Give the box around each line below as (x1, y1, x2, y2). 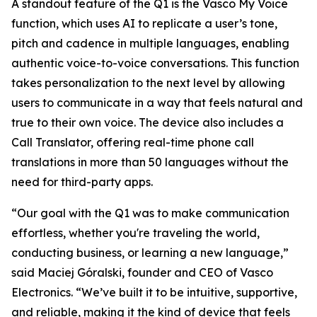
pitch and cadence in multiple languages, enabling (11, 36, 289, 50)
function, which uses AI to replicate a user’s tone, (11, 16, 277, 30)
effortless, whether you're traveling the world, (11, 226, 260, 240)
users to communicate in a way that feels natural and (11, 96, 303, 110)
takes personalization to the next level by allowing (11, 76, 285, 90)
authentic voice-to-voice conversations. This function (11, 56, 299, 70)
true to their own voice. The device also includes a (11, 115, 284, 129)
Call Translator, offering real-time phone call (11, 135, 254, 149)
